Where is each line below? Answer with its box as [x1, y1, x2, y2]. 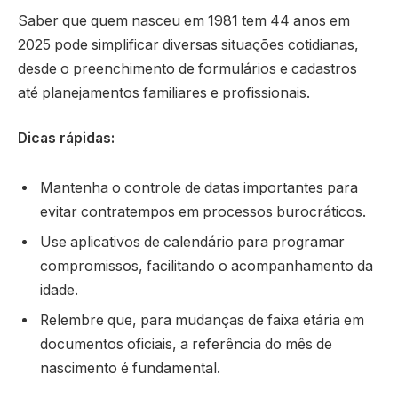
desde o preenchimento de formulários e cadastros [18, 60, 357, 77]
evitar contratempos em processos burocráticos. [40, 203, 366, 220]
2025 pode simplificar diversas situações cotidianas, [18, 36, 359, 53]
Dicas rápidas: [18, 130, 115, 147]
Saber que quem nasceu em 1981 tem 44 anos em [18, 12, 350, 29]
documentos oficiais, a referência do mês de [40, 335, 332, 353]
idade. [40, 281, 78, 298]
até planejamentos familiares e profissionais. [18, 84, 310, 101]
